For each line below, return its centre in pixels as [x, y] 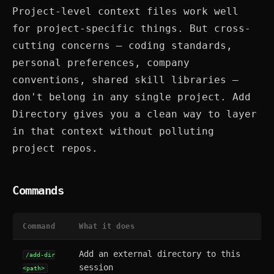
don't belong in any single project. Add [131, 97]
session [96, 267]
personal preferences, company [101, 63]
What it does [107, 226]
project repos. [55, 148]
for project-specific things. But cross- [131, 28]
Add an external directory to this [160, 254]
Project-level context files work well [125, 11]
